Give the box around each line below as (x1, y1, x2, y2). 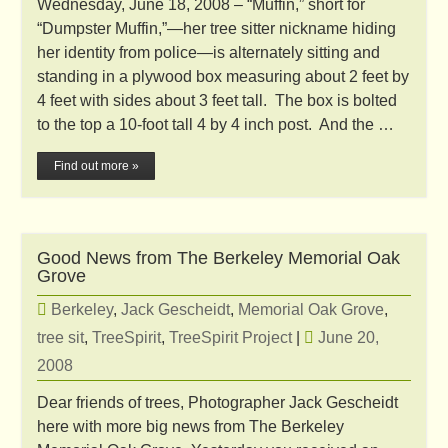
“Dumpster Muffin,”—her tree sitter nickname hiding (37, 19, 397, 37)
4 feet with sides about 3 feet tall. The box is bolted (37, 91, 398, 109)
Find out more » (53, 158, 139, 173)
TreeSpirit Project (169, 329, 293, 347)
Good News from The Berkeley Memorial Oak (37, 248, 401, 269)
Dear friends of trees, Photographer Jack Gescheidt (37, 394, 399, 412)
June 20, (318, 329, 380, 347)
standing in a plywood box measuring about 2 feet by (37, 67, 410, 85)
